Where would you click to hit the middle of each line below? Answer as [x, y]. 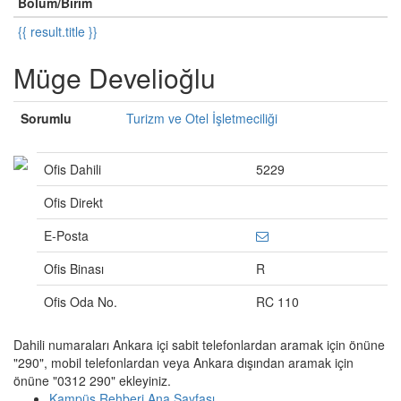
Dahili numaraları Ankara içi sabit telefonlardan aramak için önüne [199, 345]
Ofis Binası [74, 269]
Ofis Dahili [73, 169]
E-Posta [66, 235]
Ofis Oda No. [81, 302]
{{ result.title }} [58, 31]
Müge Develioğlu [115, 77]
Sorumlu [46, 118]
